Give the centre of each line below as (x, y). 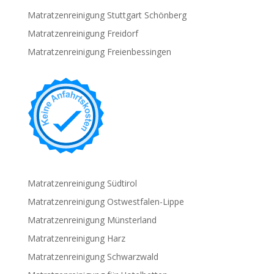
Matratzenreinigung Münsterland (92, 220)
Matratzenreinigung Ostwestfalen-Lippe (106, 202)
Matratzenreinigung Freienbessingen (99, 52)
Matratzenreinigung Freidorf (83, 33)
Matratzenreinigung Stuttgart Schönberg (107, 15)
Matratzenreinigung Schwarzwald (93, 257)
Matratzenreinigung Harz (76, 238)
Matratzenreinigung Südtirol (82, 183)
